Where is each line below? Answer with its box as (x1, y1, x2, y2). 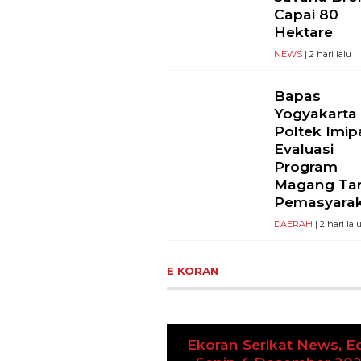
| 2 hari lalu (302, 48, 352, 60)
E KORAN (167, 263, 218, 277)
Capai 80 (274, 5, 339, 23)
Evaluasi (274, 139, 334, 157)
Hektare (274, 23, 334, 40)
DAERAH (274, 218, 313, 230)
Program (274, 157, 338, 175)
